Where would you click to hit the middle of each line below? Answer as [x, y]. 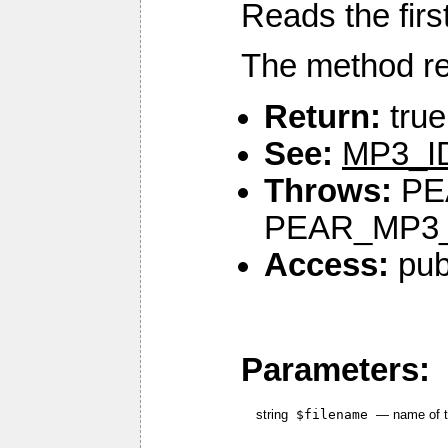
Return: [322, 116]
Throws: [328, 190]
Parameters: [335, 369]
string [276, 414]
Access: [326, 264]
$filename [332, 414]
